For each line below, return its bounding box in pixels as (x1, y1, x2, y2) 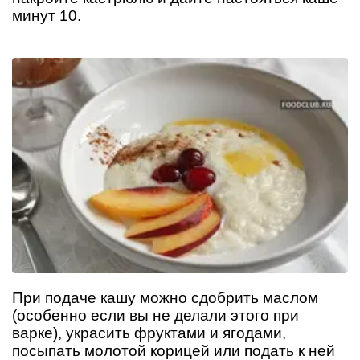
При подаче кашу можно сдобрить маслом (12, 288, 318, 306)
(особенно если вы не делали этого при (12, 306, 299, 324)
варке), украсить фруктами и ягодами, (12, 324, 286, 342)
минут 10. (12, 6, 81, 24)
